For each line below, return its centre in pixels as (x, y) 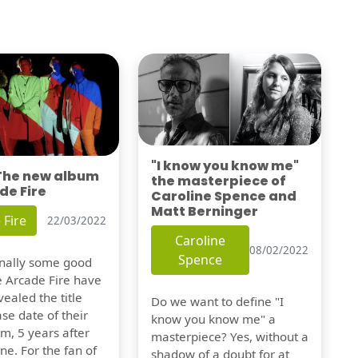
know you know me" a (213, 319)
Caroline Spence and (223, 197)
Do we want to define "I (217, 302)
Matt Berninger (204, 212)
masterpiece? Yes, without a (229, 337)
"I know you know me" (225, 166)
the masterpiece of (218, 181)
